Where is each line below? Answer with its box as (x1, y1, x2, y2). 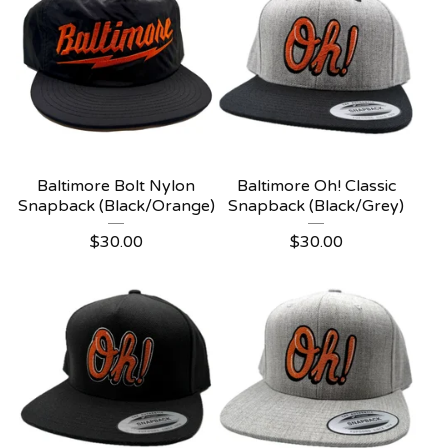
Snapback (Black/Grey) (228, 196, 404, 216)
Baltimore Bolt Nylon (37, 176, 195, 196)
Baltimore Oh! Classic (236, 176, 396, 196)
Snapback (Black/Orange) (17, 196, 215, 216)
